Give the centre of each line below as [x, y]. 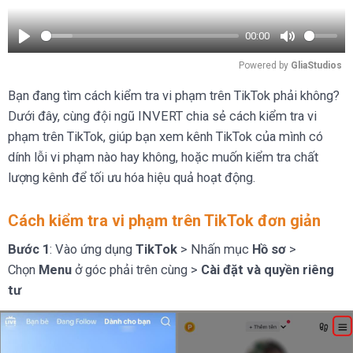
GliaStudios [316, 65]
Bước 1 [29, 249]
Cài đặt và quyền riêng [268, 269]
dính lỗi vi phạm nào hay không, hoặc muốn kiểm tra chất [163, 157]
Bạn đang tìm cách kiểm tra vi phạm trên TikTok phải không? [174, 95]
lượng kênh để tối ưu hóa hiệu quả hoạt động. [132, 177]
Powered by [265, 65]
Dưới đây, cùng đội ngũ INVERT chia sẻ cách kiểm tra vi [162, 116]
